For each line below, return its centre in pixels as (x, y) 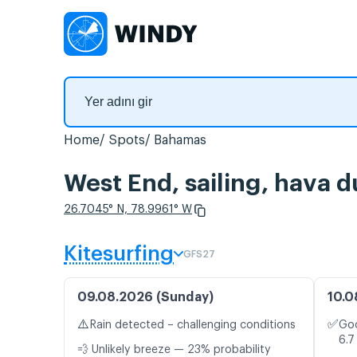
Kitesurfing (119, 255)
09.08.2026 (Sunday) (145, 298)
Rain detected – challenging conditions (192, 326)
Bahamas (180, 140)
